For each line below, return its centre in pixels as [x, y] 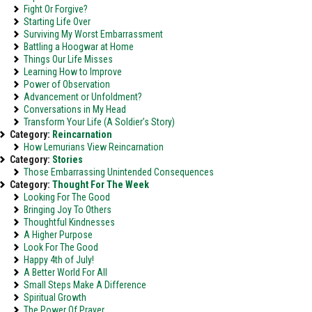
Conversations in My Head [75, 109]
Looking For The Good [67, 197]
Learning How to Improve [73, 72]
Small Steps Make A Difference [85, 285]
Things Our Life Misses [68, 59]
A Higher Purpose [58, 235]
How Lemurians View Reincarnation [94, 147]
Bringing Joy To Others [68, 210]
